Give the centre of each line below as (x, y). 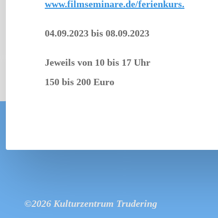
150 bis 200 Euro (80, 82)
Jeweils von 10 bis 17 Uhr (98, 63)
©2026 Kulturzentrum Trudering (91, 204)
